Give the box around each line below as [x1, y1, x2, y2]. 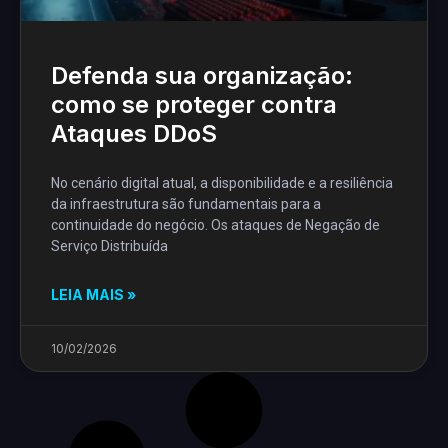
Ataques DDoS [51, 119, 217, 149]
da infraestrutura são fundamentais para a [51, 196, 321, 213]
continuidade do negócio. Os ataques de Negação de [51, 217, 380, 234]
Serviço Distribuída [51, 238, 168, 255]
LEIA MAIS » [51, 286, 136, 304]
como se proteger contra [51, 90, 337, 120]
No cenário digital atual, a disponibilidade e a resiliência [51, 175, 393, 192]
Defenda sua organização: [51, 61, 353, 91]
